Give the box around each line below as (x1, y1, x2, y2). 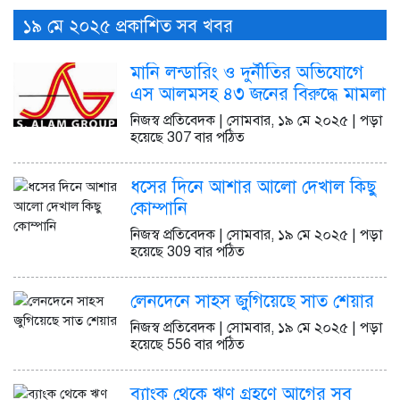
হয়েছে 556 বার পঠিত (130, 335, 245, 354)
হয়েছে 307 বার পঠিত (130, 128, 245, 146)
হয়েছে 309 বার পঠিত (130, 242, 245, 261)
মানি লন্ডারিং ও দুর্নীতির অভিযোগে (130, 61, 363, 84)
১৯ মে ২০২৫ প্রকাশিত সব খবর (22, 14, 233, 37)
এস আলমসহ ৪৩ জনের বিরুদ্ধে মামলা (130, 82, 386, 105)
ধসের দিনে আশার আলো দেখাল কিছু (130, 175, 376, 198)
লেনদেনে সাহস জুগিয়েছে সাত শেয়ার (130, 289, 374, 312)
